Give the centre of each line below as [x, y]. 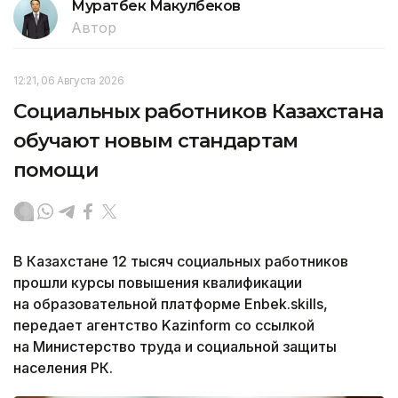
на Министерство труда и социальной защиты [175, 346]
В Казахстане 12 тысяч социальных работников [181, 261]
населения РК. [63, 367]
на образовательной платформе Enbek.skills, [171, 303]
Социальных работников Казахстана [198, 111]
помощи [56, 170]
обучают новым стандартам [155, 140]
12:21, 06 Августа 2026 [69, 80]
